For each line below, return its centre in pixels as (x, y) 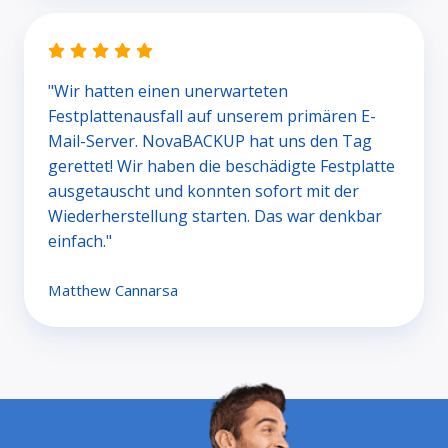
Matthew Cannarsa (113, 290)
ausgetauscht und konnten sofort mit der (203, 191)
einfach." (80, 241)
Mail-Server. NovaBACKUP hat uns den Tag (210, 141)
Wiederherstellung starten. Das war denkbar (215, 216)
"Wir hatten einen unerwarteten (168, 91)
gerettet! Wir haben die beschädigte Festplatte (221, 166)
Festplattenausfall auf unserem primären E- (212, 116)
